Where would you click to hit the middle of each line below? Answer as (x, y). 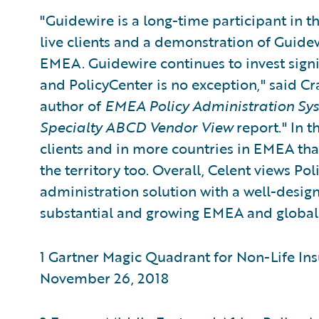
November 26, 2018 (104, 278)
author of (72, 105)
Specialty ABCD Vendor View (136, 127)
